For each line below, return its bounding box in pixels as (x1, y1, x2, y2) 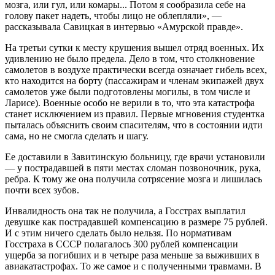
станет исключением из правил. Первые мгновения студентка (5, 108, 265, 119)
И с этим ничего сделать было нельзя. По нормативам (5, 227, 231, 238)
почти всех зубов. (5, 184, 79, 195)
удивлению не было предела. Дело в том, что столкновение (5, 53, 255, 64)
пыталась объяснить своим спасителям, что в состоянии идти (5, 119, 263, 130)
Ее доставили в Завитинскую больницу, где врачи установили (5, 151, 265, 162)
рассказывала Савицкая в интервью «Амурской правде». (5, 21, 243, 32)
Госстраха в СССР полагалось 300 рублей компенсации (5, 238, 238, 249)
